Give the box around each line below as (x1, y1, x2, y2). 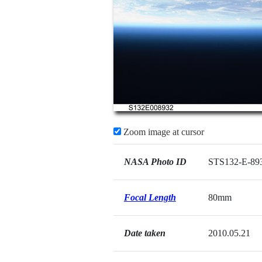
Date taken (123, 228, 166, 238)
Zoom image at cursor (120, 127, 204, 137)
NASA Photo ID (123, 157, 187, 167)
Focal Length (123, 192, 176, 202)
